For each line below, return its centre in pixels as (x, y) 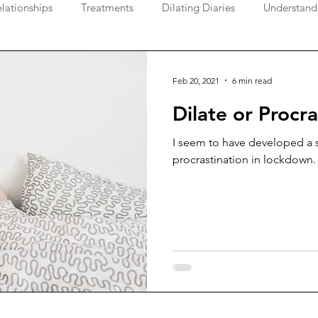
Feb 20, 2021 (196, 80)
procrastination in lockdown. (244, 159)
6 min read (252, 80)
